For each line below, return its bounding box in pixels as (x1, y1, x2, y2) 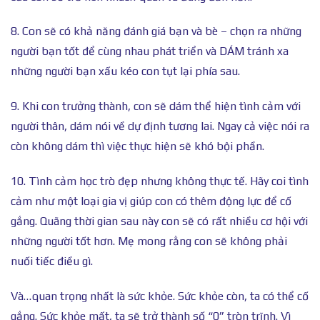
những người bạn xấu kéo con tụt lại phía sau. (11, 64, 240, 79)
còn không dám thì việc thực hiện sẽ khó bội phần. (11, 139, 264, 154)
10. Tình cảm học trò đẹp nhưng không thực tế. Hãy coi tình (11, 174, 309, 188)
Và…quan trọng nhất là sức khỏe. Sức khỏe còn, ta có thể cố (11, 289, 309, 303)
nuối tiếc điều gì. (11, 254, 93, 268)
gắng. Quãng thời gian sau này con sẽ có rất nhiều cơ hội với (11, 214, 308, 228)
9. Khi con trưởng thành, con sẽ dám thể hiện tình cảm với (11, 99, 301, 114)
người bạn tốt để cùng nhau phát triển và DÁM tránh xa (11, 44, 289, 59)
